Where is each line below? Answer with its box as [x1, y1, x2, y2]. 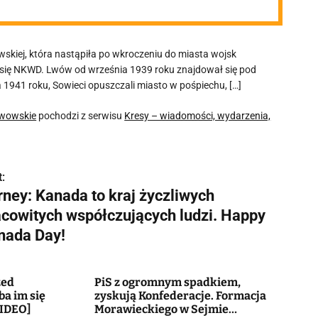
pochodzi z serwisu [36, 110, 125, 121]
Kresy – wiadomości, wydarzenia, [124, 110, 271, 121]
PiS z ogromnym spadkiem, [94, 275, 241, 289]
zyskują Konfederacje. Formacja [94, 289, 266, 302]
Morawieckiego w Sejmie [94, 302, 229, 316]
